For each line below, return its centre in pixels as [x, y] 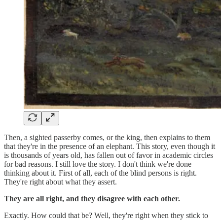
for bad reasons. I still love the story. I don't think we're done [98, 164]
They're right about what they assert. [60, 182]
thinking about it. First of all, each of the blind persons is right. [100, 173]
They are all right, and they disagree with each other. [92, 198]
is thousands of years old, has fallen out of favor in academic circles [109, 155]
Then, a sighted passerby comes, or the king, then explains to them [107, 137]
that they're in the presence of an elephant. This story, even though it [110, 146]
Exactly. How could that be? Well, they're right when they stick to [106, 215]
